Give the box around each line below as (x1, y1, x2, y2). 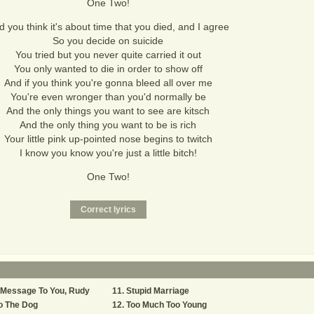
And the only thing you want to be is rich (20, 119, 196, 130)
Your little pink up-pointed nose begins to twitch (4, 133, 212, 144)
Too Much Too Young (126, 300, 207, 310)
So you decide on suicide (53, 35, 163, 46)
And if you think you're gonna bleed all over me (4, 77, 212, 88)
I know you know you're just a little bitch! (19, 147, 197, 158)
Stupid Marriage (126, 286, 189, 296)
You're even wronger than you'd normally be (10, 91, 206, 102)
